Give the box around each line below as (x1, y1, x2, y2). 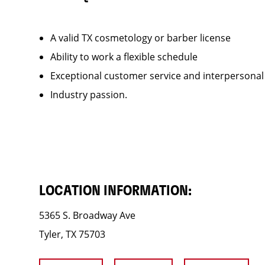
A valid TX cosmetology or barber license (50, 31, 231, 44)
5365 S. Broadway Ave (38, 209, 135, 222)
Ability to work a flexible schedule (50, 50, 198, 63)
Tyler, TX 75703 (38, 228, 105, 241)
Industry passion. (50, 88, 127, 101)
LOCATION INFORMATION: (38, 184, 192, 198)
